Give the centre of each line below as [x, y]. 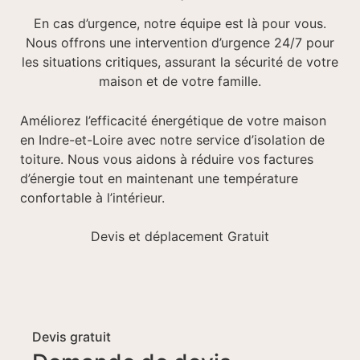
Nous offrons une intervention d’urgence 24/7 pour [180, 43]
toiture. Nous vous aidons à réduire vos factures [167, 159]
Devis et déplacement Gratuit [180, 237]
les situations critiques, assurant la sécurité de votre [180, 62]
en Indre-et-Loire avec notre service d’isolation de [172, 139]
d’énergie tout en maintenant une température [159, 178]
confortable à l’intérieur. [92, 197]
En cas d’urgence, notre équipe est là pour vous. [180, 24]
